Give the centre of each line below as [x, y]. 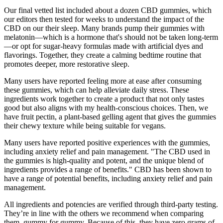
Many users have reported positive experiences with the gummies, [107, 142]
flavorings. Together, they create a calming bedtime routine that [103, 55]
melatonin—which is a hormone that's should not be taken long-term [111, 37]
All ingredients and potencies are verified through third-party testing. [111, 204]
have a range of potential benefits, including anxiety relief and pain [108, 178]
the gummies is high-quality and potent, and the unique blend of [104, 160]
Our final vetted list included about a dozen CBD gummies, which [108, 10]
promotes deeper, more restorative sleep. [67, 64]
